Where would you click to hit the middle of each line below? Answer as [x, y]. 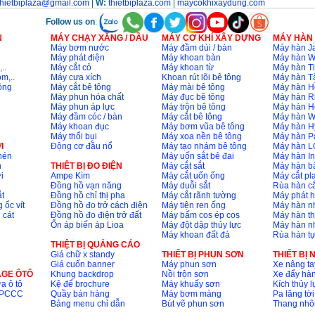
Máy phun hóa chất [87, 97]
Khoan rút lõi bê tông [201, 78]
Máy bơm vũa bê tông [203, 127]
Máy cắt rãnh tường [199, 196]
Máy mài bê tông [193, 88]
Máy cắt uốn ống [193, 176]
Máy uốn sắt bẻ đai [198, 156]
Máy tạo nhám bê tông [204, 147]
